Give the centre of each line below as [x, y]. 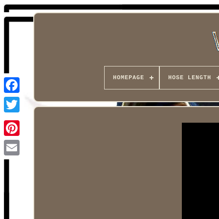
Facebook [31, 101]
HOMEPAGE [128, 78]
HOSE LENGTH [189, 78]
